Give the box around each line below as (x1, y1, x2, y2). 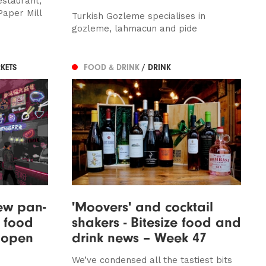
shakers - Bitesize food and (71, 213, 241, 230)
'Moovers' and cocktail (71, 198, 213, 215)
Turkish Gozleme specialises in (71, 11, 205, 22)
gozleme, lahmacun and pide (71, 23, 197, 34)
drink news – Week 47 (71, 229, 207, 246)
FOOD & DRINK (83, 62, 142, 73)
